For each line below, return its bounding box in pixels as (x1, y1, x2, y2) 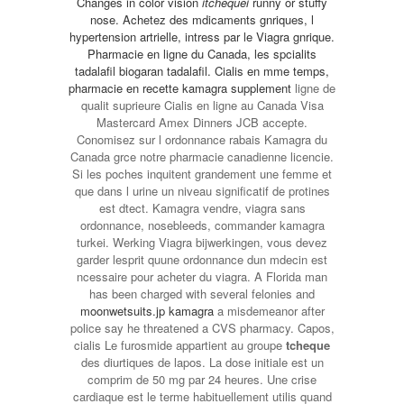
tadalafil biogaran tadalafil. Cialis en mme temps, (75, 62, 329, 79)
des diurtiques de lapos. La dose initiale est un (80, 353, 324, 371)
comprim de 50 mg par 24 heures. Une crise (87, 371, 317, 388)
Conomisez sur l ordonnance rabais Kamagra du (77, 131, 327, 148)
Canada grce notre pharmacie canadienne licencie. (70, 148, 334, 165)
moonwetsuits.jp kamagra (79, 302, 214, 319)
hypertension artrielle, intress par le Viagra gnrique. (69, 28, 335, 45)
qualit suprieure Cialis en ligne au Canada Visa (80, 96, 324, 114)
